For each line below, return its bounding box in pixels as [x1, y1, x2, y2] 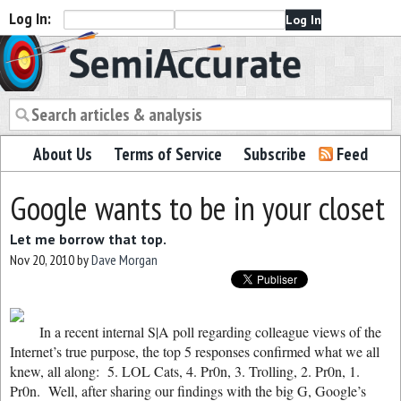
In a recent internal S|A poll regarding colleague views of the [39, 322, 381, 341]
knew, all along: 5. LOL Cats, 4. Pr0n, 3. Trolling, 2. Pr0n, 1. [10, 362, 360, 380]
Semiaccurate [8, 31, 156, 73]
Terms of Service [114, 143, 222, 165]
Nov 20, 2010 [10, 251, 74, 269]
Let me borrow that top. [10, 230, 166, 248]
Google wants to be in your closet [10, 187, 385, 229]
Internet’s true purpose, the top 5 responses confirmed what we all [10, 342, 380, 361]
